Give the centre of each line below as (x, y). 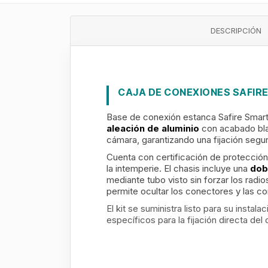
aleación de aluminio (153, 128)
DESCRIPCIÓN (236, 31)
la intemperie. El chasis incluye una (178, 168)
